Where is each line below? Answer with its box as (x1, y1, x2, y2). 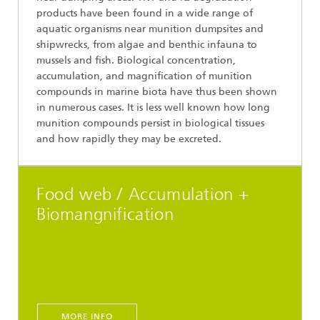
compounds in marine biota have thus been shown (36, 86, 277, 98)
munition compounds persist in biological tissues (36, 117, 264, 129)
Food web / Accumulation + (36, 184, 250, 204)
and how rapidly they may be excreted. (36, 133, 221, 145)
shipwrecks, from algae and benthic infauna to (36, 39, 257, 51)
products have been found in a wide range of (36, 7, 253, 19)
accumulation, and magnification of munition (36, 70, 252, 82)
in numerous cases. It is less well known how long (36, 101, 270, 114)
